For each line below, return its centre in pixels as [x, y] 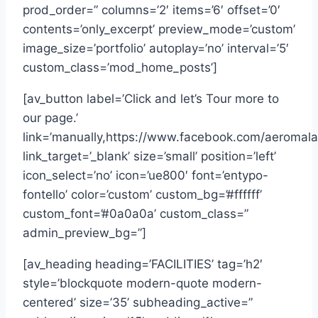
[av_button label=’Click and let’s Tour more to [151, 98]
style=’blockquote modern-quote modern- [142, 283]
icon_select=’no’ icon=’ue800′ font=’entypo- [146, 175]
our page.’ [50, 117]
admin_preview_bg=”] [84, 232]
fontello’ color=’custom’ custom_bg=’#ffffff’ [142, 194]
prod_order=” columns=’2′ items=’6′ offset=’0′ [152, 10]
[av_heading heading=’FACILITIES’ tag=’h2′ [143, 264]
